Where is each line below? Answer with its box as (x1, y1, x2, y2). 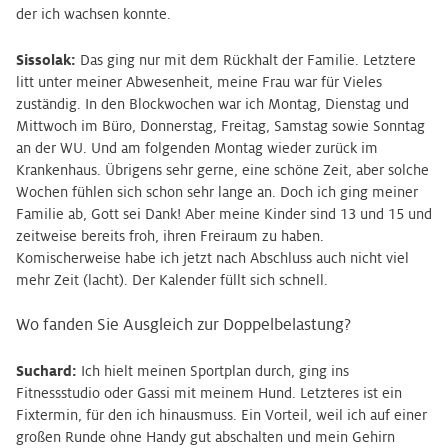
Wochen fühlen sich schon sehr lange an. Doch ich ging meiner (16, 184, 418, 200)
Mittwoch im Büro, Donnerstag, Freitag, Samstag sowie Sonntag (16, 118, 425, 134)
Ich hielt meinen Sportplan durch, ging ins (77, 363, 349, 379)
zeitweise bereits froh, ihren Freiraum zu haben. (16, 228, 324, 244)
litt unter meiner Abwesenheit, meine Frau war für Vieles (16, 74, 382, 90)
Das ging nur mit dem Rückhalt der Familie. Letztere (76, 52, 416, 68)
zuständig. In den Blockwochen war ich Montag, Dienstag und (16, 96, 409, 112)
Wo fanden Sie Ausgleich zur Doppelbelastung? (16, 316, 351, 334)
